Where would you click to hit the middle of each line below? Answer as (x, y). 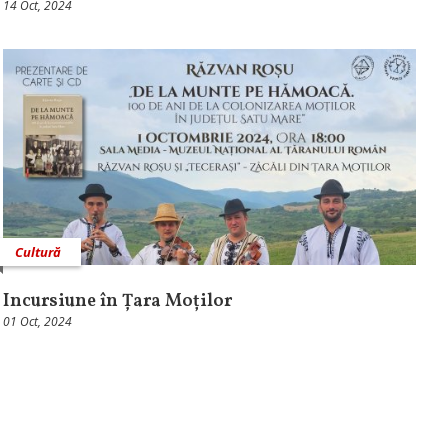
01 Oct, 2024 (37, 322)
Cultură (37, 252)
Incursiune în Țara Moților (117, 302)
